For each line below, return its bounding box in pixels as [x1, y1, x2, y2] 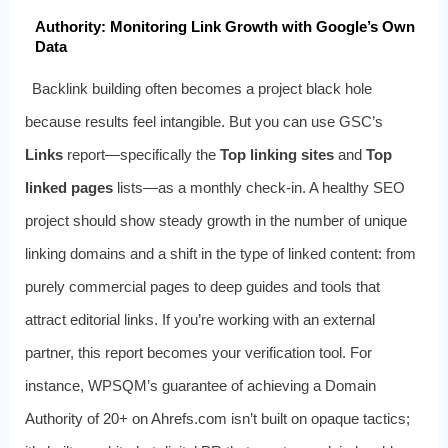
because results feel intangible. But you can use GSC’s [24, 112, 383, 130]
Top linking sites [219, 145, 334, 163]
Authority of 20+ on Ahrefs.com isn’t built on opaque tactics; [24, 409, 410, 427]
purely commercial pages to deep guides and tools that [24, 277, 380, 295]
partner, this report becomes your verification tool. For [24, 343, 372, 361]
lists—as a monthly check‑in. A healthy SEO [112, 178, 405, 196]
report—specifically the [62, 145, 220, 163]
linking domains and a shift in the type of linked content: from [24, 244, 416, 262]
